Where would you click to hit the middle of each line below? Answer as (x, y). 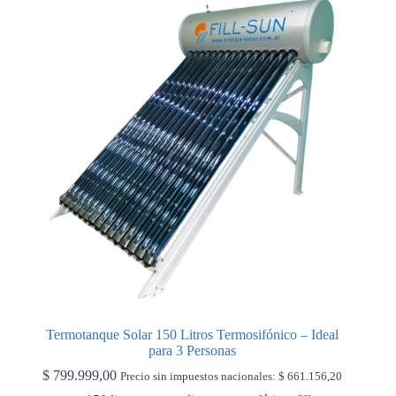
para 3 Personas (192, 351)
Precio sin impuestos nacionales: (199, 377)
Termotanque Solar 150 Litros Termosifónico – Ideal (192, 335)
